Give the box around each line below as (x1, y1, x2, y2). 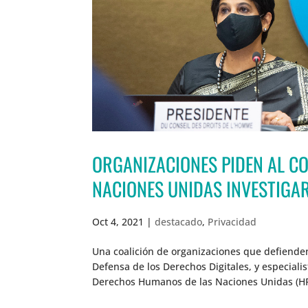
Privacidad (208, 214, 257, 228)
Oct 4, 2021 (92, 214, 144, 228)
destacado (155, 214, 203, 228)
